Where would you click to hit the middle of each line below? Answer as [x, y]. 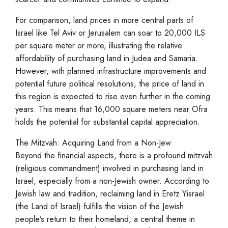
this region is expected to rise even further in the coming [113, 96]
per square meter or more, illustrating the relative [99, 46]
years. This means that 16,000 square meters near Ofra [111, 109]
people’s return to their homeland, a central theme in [105, 219]
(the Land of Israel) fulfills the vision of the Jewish [99, 206]
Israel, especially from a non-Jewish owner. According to [112, 181]
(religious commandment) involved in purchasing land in [109, 168]
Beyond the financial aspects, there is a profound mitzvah [114, 155]
